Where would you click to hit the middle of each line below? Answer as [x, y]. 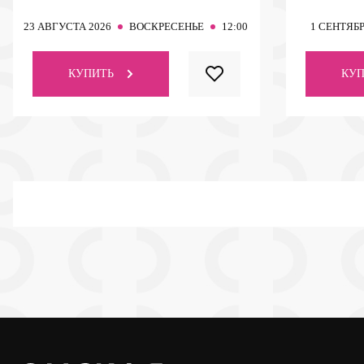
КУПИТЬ [91, 73]
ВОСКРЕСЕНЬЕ [166, 26]
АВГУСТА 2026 [74, 26]
